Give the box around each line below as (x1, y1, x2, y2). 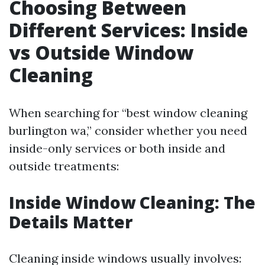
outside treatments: (9, 159, 119, 174)
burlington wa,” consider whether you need (9, 123, 247, 138)
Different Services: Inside (9, 17, 248, 43)
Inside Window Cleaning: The (9, 191, 256, 214)
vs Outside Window (9, 40, 193, 66)
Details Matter (9, 211, 132, 234)
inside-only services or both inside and (9, 141, 225, 156)
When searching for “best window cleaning (9, 105, 247, 121)
